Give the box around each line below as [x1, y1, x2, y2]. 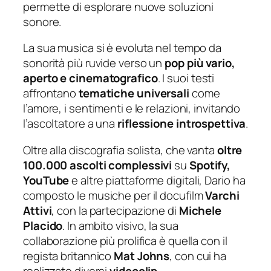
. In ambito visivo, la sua [62, 217, 178, 233]
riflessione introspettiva [117, 116, 246, 132]
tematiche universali [78, 85, 189, 102]
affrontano [23, 85, 79, 102]
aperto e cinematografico [23, 70, 158, 87]
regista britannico [23, 247, 114, 264]
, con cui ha [169, 247, 227, 264]
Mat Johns [114, 247, 170, 264]
